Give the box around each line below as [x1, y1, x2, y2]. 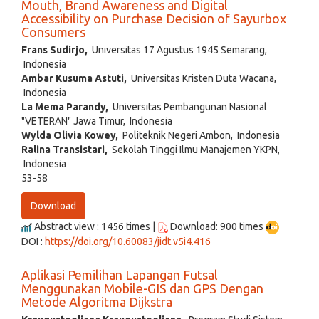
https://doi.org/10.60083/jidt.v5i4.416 [45, 236, 211, 248]
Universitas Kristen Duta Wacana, [127, 73, 276, 85]
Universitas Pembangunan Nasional [108, 101, 267, 113]
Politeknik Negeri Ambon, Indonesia [118, 130, 280, 142]
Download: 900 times [168, 221, 266, 233]
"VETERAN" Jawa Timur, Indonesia [21, 115, 172, 127]
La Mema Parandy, [21, 101, 108, 113]
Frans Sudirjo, [21, 44, 88, 56]
